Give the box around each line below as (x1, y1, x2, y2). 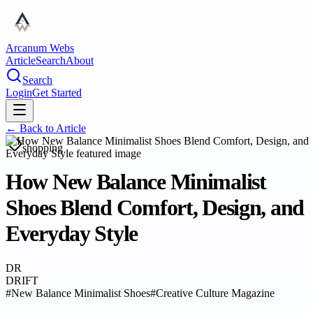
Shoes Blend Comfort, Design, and (6, 195, 305, 221)
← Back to (6, 122, 56, 134)
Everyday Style (6, 221, 138, 247)
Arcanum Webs (6, 42, 74, 54)
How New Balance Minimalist (6, 169, 266, 195)
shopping (22, 142, 63, 154)
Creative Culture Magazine (156, 286, 275, 299)
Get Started (32, 87, 82, 99)
